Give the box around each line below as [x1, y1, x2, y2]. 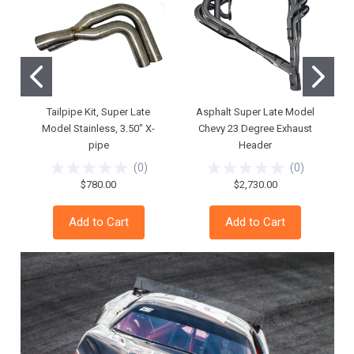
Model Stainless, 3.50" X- [42, 122, 156, 135]
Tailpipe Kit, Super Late [47, 106, 151, 119]
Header [239, 139, 273, 152]
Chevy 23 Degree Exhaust [198, 122, 313, 135]
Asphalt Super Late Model [196, 106, 315, 119]
